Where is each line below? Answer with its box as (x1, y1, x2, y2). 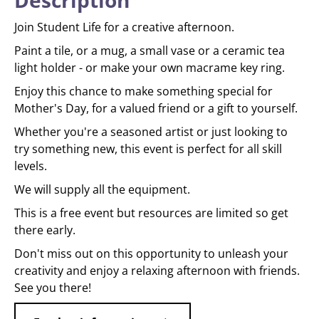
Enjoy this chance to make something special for (14, 83, 273, 99)
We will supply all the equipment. (14, 182, 190, 197)
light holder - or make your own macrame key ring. (14, 60, 285, 75)
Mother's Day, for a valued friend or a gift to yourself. (14, 100, 298, 116)
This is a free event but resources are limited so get (14, 205, 288, 221)
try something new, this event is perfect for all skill (14, 141, 282, 157)
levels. (14, 158, 47, 174)
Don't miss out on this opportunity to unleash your (14, 246, 288, 261)
